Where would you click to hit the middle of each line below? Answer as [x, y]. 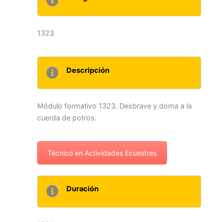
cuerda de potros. [67, 118]
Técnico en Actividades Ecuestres [102, 153]
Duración [83, 189]
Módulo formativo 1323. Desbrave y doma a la [114, 106]
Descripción [88, 70]
